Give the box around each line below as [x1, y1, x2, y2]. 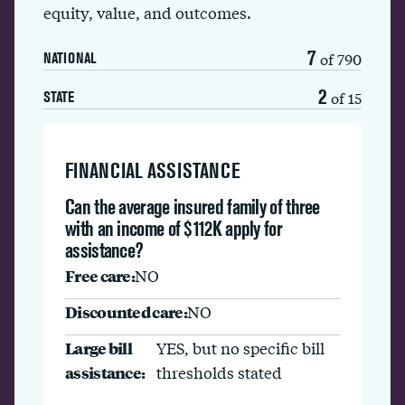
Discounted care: [65, 300, 187, 323]
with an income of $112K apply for [65, 216, 282, 240]
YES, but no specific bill [156, 336, 325, 359]
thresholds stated [156, 361, 283, 383]
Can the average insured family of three [65, 194, 320, 219]
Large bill [65, 336, 132, 359]
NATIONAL [43, 49, 96, 67]
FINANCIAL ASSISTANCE [65, 158, 240, 183]
